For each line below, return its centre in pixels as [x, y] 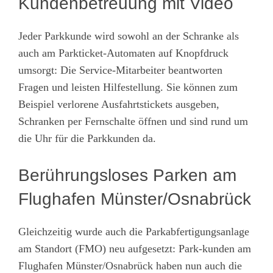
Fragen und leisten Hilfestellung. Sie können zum [128, 87]
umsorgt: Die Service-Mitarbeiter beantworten [120, 70]
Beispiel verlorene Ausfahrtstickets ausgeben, [119, 104]
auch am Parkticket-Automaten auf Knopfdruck [123, 53]
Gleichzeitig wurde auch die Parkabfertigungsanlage [134, 231]
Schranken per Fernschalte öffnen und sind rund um [133, 121]
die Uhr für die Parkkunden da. [87, 138]
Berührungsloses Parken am [127, 175]
